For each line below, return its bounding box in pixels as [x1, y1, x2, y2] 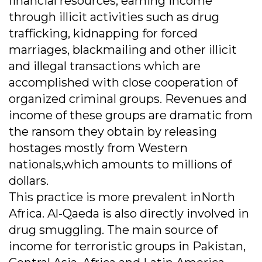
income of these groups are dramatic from [9, 108, 253, 123]
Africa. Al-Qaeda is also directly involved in [9, 206, 249, 221]
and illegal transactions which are [9, 59, 201, 74]
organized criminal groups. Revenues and [9, 92, 247, 106]
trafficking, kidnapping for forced [9, 26, 198, 41]
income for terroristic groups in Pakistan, [9, 239, 246, 254]
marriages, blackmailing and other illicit [9, 43, 237, 57]
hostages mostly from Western [9, 141, 188, 156]
